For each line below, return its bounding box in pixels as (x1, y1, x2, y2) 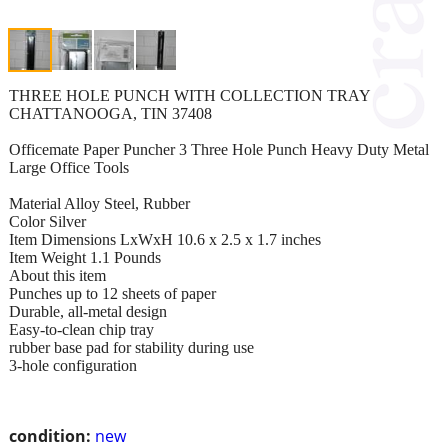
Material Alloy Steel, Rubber (9, 194, 190, 212)
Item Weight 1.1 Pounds (9, 248, 161, 266)
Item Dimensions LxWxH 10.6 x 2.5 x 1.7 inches (9, 230, 321, 248)
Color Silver (9, 212, 86, 230)
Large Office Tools (9, 158, 129, 176)
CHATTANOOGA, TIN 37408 (9, 104, 212, 122)
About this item (9, 266, 106, 284)
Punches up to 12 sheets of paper (9, 284, 216, 302)
